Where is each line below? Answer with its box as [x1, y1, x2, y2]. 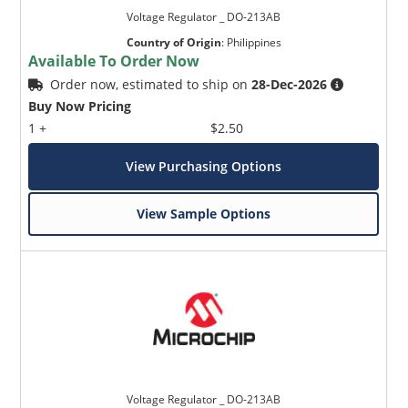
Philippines [226, 34, 281, 50]
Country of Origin [126, 34, 221, 50]
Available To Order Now [28, 50, 200, 71]
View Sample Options [137, 204, 271, 222]
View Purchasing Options [126, 157, 282, 175]
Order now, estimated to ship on [50, 75, 252, 93]
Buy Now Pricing [28, 97, 132, 115]
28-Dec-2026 [251, 75, 328, 93]
